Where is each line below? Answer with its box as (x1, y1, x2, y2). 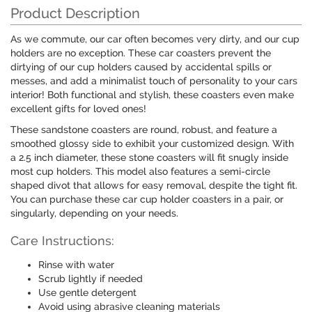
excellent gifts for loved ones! (10, 103, 146, 115)
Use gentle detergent (38, 287, 136, 299)
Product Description (10, 5, 140, 22)
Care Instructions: (10, 233, 114, 249)
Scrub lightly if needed (38, 273, 143, 285)
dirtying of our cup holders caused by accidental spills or (10, 61, 272, 73)
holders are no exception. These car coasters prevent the (10, 47, 271, 59)
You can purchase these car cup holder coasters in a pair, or (10, 194, 283, 205)
